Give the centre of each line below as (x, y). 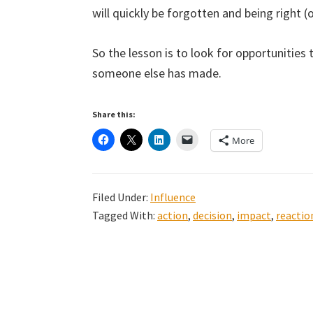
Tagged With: (125, 215)
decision (212, 215)
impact (254, 215)
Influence (173, 197)
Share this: (114, 114)
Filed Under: (121, 197)
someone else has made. (157, 73)
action (173, 215)
